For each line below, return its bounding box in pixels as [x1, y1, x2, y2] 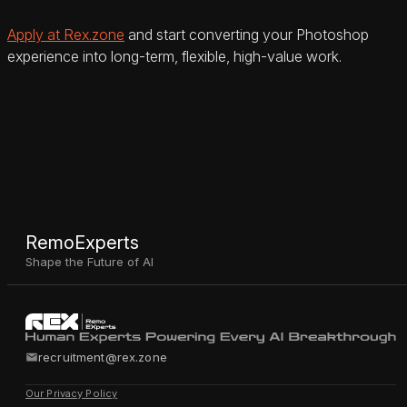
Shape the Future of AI [25, 253, 154, 269]
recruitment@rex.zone [38, 350, 167, 364]
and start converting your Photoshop [124, 25, 369, 45]
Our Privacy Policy [25, 387, 118, 400]
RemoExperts [25, 231, 139, 253]
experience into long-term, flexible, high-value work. [7, 47, 342, 66]
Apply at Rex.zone [7, 25, 124, 45]
